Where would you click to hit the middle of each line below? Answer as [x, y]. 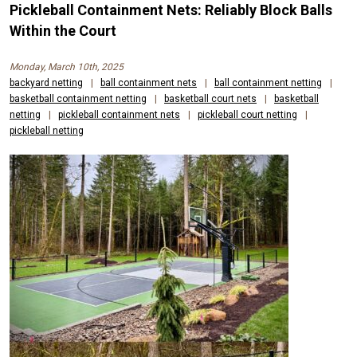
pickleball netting [47, 130]
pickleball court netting [247, 114]
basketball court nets [210, 98]
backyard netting [46, 82]
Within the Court [63, 30]
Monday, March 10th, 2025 [67, 67]
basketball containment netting [78, 98]
